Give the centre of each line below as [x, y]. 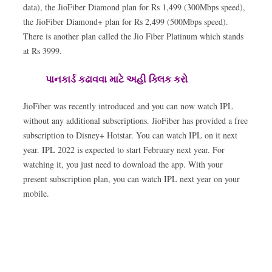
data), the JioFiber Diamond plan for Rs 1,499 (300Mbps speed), [134, 7]
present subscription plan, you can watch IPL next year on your [131, 179]
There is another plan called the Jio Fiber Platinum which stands [133, 36]
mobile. [36, 193]
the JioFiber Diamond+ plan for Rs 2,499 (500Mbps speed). [126, 22]
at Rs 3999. [42, 51]
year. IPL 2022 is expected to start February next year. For [124, 150]
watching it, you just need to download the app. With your [123, 164]
